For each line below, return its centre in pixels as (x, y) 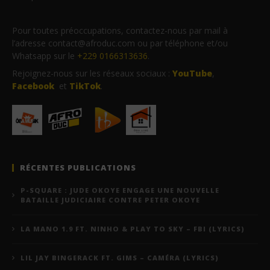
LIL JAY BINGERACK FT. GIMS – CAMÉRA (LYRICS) (120, 258)
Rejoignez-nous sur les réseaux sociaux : (92, 74)
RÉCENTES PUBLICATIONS (78, 168)
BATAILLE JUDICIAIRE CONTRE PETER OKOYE (110, 200)
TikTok (85, 86)
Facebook (33, 86)
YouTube (192, 74)
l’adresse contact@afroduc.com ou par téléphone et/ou (120, 43)
